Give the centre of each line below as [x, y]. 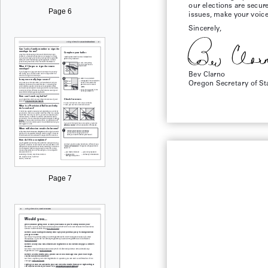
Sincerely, [205, 27]
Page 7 [60, 178]
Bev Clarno [207, 73]
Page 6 [60, 11]
